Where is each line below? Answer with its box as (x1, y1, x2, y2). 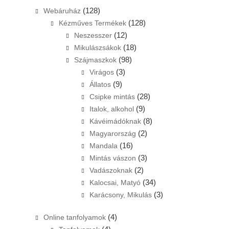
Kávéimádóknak (89, 117, 141, 125)
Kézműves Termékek (58, 18, 126, 27)
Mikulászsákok (74, 43, 121, 52)
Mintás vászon (89, 153, 136, 162)
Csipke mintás (89, 92, 135, 101)
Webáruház (43, 6, 81, 15)
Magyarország (89, 129, 136, 138)
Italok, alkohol (89, 104, 134, 113)
